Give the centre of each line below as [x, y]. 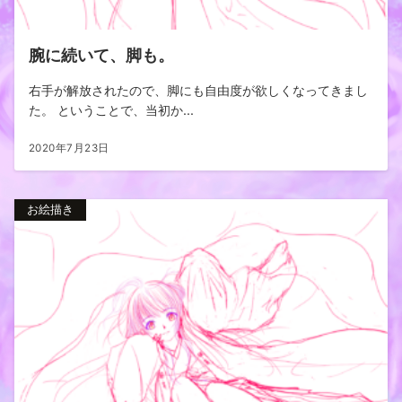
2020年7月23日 [69, 148]
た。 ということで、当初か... [111, 110]
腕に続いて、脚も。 [101, 55]
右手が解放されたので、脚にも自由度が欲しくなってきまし [198, 90]
